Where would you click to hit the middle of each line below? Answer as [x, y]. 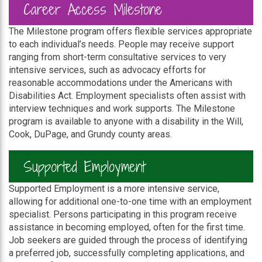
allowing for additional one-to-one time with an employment [130, 201]
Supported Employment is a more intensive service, [114, 189]
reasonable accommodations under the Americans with [120, 83]
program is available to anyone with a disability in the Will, [126, 121]
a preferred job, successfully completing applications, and [127, 253]
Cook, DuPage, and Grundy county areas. [90, 134]
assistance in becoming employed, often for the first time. [127, 227]
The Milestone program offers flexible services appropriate [130, 31]
